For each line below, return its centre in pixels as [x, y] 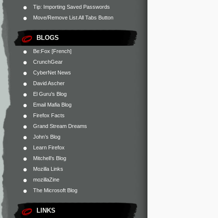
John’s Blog [47, 137]
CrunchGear [48, 62]
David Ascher [49, 83]
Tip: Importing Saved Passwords [72, 7]
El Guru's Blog [50, 94]
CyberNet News [52, 73]
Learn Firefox [49, 147]
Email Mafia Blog [52, 105]
